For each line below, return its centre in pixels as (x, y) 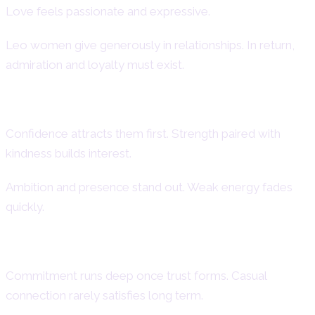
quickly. (25, 207)
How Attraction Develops (102, 105)
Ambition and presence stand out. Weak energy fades (149, 187)
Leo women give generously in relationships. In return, (150, 45)
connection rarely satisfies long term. (104, 296)
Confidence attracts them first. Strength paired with (143, 134)
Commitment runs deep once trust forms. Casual (136, 276)
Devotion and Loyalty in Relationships (151, 247)
